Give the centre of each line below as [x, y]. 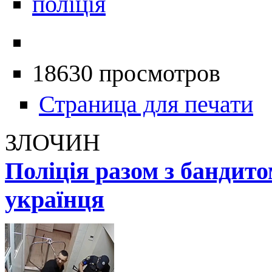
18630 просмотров [126, 73]
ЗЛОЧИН [53, 142]
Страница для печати [146, 104]
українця [55, 199]
